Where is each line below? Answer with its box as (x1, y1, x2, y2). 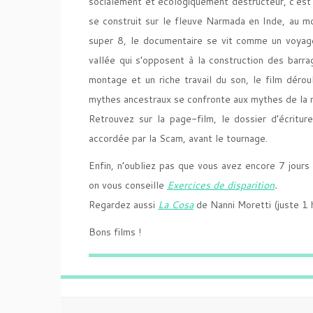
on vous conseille (89, 178, 167, 192)
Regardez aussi (89, 198, 158, 212)
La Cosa (158, 198, 194, 212)
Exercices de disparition (167, 178, 275, 192)
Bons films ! (89, 225, 141, 239)
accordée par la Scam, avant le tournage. (89, 131, 268, 145)
